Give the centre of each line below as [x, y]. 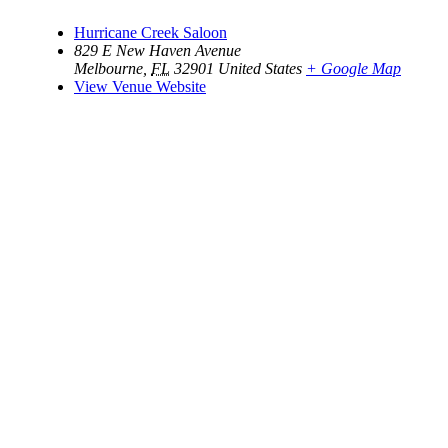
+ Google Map [353, 68]
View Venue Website [140, 86]
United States [260, 68]
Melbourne [108, 68]
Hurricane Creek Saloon [150, 32]
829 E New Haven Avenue [157, 50]
